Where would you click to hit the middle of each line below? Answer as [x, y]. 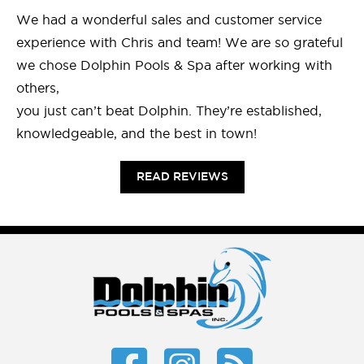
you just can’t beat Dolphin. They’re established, [169, 110]
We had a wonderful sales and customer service [169, 19]
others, [38, 87]
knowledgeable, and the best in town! [136, 133]
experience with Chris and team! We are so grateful [180, 42]
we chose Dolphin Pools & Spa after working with [174, 65]
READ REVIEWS [182, 177]
